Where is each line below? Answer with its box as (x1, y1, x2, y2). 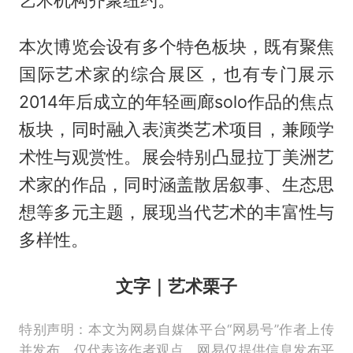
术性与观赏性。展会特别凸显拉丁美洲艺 (18, 146, 335, 167)
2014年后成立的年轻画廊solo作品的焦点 (18, 91, 335, 112)
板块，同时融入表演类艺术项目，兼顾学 (18, 118, 335, 139)
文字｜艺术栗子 (116, 275, 237, 296)
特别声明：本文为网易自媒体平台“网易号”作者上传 (18, 321, 335, 337)
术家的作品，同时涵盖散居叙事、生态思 (18, 173, 335, 195)
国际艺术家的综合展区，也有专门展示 (18, 63, 335, 84)
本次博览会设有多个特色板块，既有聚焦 (18, 35, 335, 57)
